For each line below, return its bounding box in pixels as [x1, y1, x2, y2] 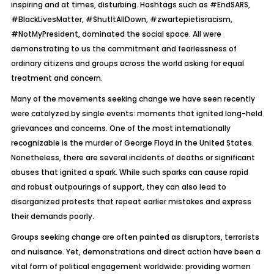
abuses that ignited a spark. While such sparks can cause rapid [10, 167, 248, 177]
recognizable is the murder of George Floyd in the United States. [10, 138, 254, 148]
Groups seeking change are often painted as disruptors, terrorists [10, 232, 259, 242]
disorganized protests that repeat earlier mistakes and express [10, 196, 251, 207]
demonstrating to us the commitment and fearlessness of [10, 43, 237, 54]
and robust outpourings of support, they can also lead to [10, 182, 226, 192]
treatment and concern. [10, 73, 103, 83]
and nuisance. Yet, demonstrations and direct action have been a [10, 246, 261, 257]
